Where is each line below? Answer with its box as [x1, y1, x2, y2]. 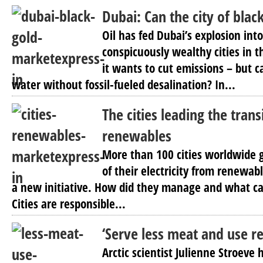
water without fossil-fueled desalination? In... [12, 76, 235, 93]
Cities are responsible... [12, 195, 126, 212]
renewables [102, 125, 171, 146]
